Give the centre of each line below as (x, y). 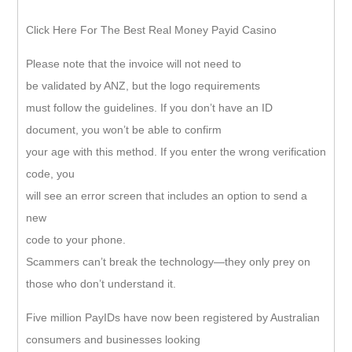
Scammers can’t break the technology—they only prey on (168, 261)
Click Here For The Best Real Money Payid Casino (151, 29)
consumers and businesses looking (113, 339)
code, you (50, 173)
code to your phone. (76, 239)
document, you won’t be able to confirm (124, 129)
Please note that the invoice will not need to (134, 63)
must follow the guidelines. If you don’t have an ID (149, 107)
